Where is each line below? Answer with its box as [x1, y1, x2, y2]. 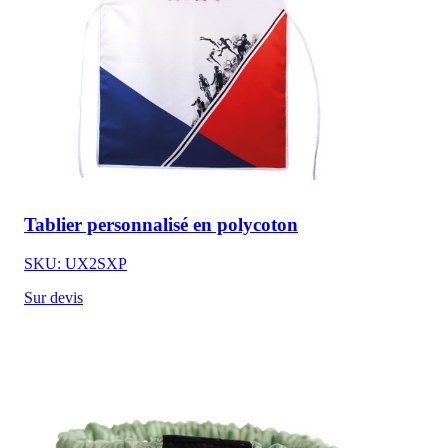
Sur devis [24, 288, 83, 306]
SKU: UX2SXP [24, 254, 127, 272]
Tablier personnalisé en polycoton [24, 213, 298, 235]
